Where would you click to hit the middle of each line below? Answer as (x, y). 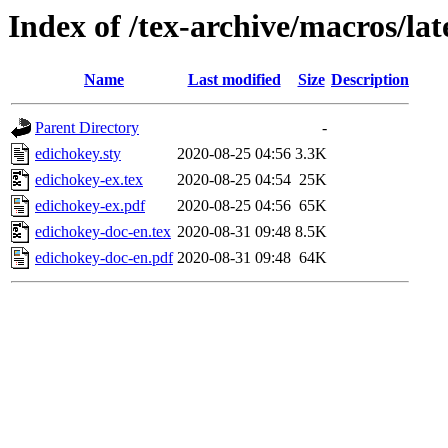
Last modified (234, 80)
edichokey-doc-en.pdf (104, 258)
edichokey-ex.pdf (90, 206)
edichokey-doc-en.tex (103, 232)
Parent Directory (87, 128)
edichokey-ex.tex (89, 180)
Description (370, 80)
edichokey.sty (78, 154)
